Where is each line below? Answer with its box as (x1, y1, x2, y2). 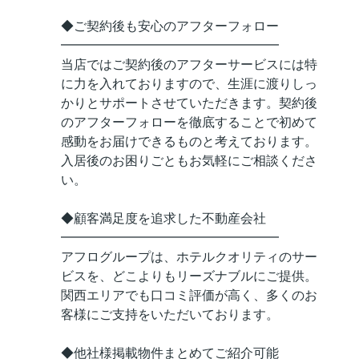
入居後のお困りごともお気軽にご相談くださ (61, 154, 317, 168)
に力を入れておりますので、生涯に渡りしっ (61, 77, 317, 91)
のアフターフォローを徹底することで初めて (61, 115, 317, 130)
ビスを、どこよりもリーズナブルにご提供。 (61, 269, 317, 284)
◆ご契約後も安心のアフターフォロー (61, 19, 279, 34)
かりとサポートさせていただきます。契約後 (61, 96, 317, 111)
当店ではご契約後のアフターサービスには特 (61, 58, 317, 72)
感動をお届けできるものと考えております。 (61, 135, 317, 149)
